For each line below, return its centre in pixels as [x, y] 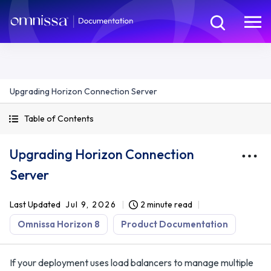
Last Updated [35, 204]
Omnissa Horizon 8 [59, 224]
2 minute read [166, 204]
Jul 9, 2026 [91, 204]
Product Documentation [175, 224]
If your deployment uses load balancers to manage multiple [132, 263]
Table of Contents [59, 119]
